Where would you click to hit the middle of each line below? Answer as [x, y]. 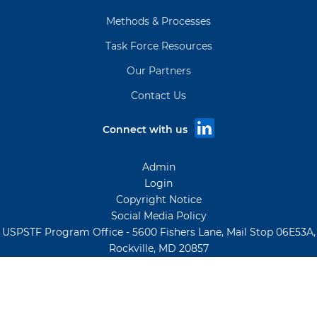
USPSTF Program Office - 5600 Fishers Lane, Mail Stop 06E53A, [158, 232]
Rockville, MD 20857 [158, 249]
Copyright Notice [158, 200]
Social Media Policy [158, 216]
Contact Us [158, 96]
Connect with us [145, 130]
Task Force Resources [158, 46]
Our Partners [158, 71]
